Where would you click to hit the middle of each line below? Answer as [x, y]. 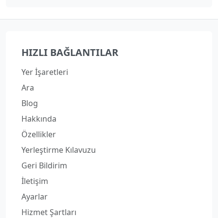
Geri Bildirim [44, 166]
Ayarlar [35, 197]
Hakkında [39, 119]
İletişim [35, 181]
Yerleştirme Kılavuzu [59, 150]
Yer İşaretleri [45, 72]
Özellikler [39, 135]
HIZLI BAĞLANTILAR [70, 53]
